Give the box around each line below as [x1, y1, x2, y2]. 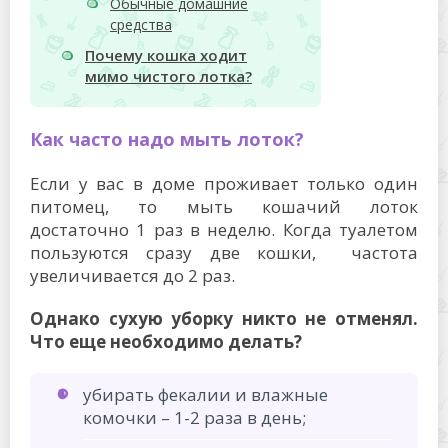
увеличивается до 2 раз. [30, 264, 235, 287]
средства [110, 15, 172, 35]
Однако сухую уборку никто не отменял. [30, 307, 418, 330]
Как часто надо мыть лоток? [30, 127, 304, 151]
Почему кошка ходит [85, 45, 247, 66]
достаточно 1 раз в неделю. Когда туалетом [30, 218, 418, 241]
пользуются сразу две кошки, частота [30, 241, 418, 264]
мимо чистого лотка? [85, 66, 252, 87]
